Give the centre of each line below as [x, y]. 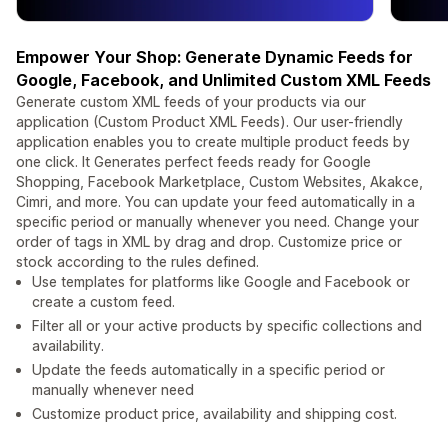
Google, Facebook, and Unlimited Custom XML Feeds [223, 80]
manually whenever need [113, 390]
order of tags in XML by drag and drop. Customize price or [209, 242]
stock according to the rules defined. [137, 262]
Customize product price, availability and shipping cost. [214, 414]
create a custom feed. [103, 302]
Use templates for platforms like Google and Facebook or [221, 282]
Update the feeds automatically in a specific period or [208, 370]
